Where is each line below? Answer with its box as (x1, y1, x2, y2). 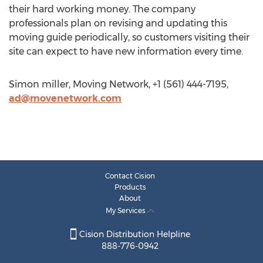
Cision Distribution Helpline (76, 229, 190, 240)
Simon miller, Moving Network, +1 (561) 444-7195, (9, 79, 228, 90)
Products (114, 183, 146, 191)
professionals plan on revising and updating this (9, 18, 227, 29)
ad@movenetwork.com (9, 93, 122, 104)
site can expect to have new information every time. (9, 46, 243, 57)
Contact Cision (105, 171, 155, 180)
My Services (106, 206, 147, 215)
